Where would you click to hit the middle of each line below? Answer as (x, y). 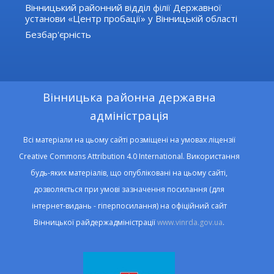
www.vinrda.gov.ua (190, 223)
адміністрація (129, 116)
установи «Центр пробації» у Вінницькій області (131, 19)
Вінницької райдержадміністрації (96, 223)
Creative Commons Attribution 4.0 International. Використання (129, 157)
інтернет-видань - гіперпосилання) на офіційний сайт (129, 206)
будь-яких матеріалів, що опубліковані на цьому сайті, (129, 173)
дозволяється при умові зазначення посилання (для (129, 190)
